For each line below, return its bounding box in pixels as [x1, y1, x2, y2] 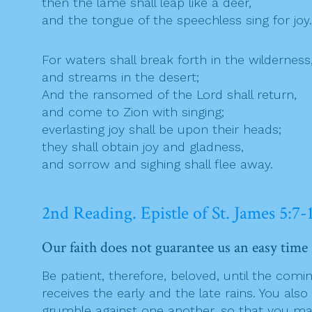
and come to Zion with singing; [42, 104, 224, 120]
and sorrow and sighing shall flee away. [42, 157, 273, 172]
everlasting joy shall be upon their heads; [42, 122, 281, 137]
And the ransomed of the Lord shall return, [42, 87, 297, 102]
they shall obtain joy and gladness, [42, 139, 244, 155]
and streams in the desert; [42, 70, 199, 85]
